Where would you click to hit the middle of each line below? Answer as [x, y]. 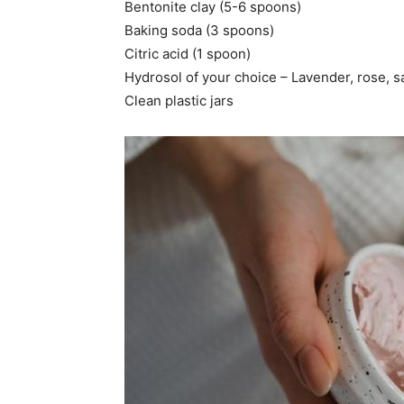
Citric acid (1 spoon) [188, 53]
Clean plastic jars [179, 100]
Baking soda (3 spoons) [199, 30]
